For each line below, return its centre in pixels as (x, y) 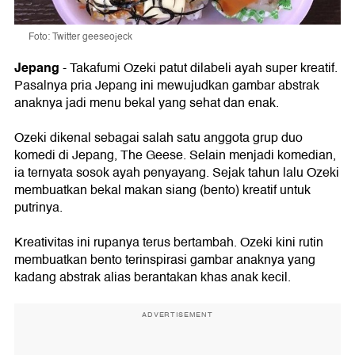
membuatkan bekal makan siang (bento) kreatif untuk (162, 191)
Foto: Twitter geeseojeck (80, 37)
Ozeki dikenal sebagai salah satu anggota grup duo (158, 138)
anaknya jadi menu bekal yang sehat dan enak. (147, 103)
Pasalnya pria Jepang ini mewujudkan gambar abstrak (167, 86)
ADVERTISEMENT (177, 315)
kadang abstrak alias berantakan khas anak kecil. (153, 278)
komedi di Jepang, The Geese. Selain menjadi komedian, (175, 156)
